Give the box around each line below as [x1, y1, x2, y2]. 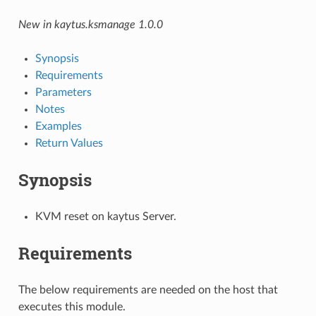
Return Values [35, 137, 103, 149]
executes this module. [18, 300, 126, 312]
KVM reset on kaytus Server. [35, 210, 176, 222]
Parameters [35, 86, 92, 98]
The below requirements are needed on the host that [18, 284, 278, 296]
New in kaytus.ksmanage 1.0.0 [18, 18, 163, 30]
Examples [35, 120, 82, 132]
